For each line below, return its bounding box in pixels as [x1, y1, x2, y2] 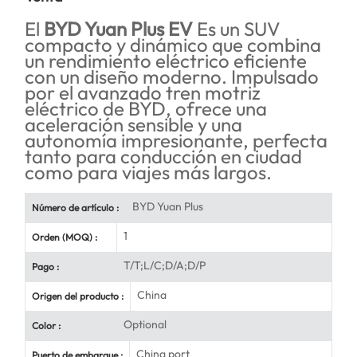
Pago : [32, 261, 59, 273]
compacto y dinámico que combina [25, 33, 321, 57]
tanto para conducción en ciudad [25, 144, 302, 169]
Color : [32, 320, 61, 332]
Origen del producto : [32, 290, 124, 303]
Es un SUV [193, 17, 280, 41]
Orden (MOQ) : [32, 231, 97, 244]
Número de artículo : [32, 202, 119, 214]
